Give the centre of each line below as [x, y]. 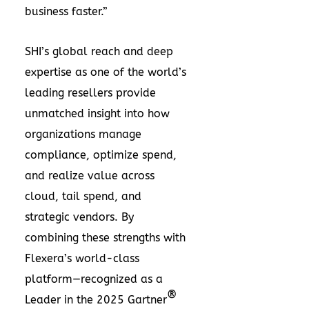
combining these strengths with [105, 238]
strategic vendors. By [79, 217]
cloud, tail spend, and [83, 197]
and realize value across [90, 176]
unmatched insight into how [97, 114]
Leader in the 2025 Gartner [96, 300]
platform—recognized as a [94, 279]
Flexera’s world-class [82, 259]
